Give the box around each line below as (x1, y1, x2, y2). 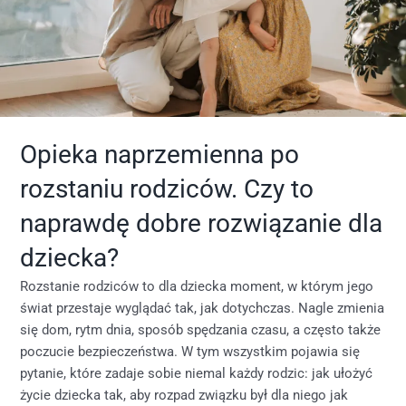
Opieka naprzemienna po (20, 139, 300, 169)
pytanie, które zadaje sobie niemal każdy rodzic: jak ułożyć (20, 364, 373, 382)
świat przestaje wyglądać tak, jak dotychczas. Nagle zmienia (20, 299, 385, 316)
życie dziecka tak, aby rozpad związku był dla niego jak (20, 386, 349, 403)
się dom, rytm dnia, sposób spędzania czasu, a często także (20, 321, 382, 338)
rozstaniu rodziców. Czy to (20, 173, 314, 204)
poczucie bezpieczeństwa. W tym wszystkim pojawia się (20, 343, 361, 360)
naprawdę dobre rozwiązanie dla (20, 208, 383, 238)
